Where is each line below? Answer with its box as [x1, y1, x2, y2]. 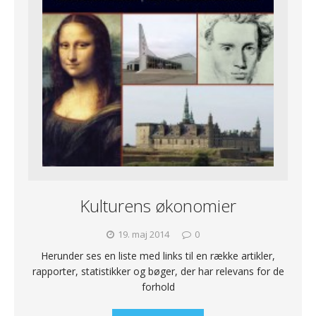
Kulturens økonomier [80, 194, 236, 218]
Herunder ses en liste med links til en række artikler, [41, 249, 275, 263]
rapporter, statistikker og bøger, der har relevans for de [32, 265, 284, 279]
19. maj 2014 [117, 228, 169, 241]
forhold [141, 280, 175, 294]
